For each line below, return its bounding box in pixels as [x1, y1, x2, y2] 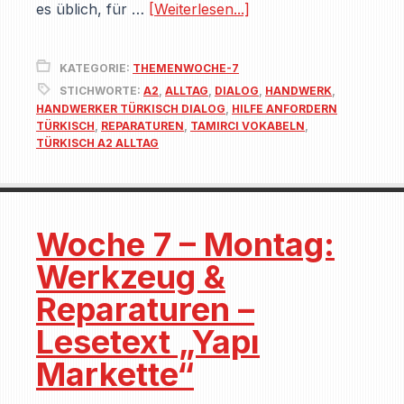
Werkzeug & [36, 257, 225, 297]
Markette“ [36, 354, 194, 394]
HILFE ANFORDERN [232, 102, 337, 115]
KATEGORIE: [60, 61, 133, 75]
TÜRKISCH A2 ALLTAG [36, 136, 159, 150]
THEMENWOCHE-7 [133, 61, 239, 75]
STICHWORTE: [60, 84, 143, 97]
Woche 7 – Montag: [36, 225, 335, 264]
